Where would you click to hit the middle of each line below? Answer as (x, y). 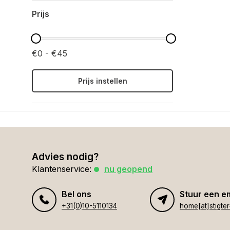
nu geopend (128, 169)
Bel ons (76, 194)
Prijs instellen (102, 81)
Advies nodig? (65, 157)
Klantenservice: (62, 169)
